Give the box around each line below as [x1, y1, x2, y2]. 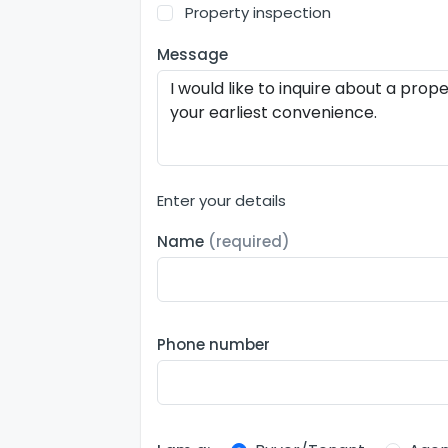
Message [156, 44, 228, 66]
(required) [207, 231, 290, 253]
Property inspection [184, 2, 331, 23]
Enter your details [156, 190, 286, 212]
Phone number [156, 333, 270, 355]
